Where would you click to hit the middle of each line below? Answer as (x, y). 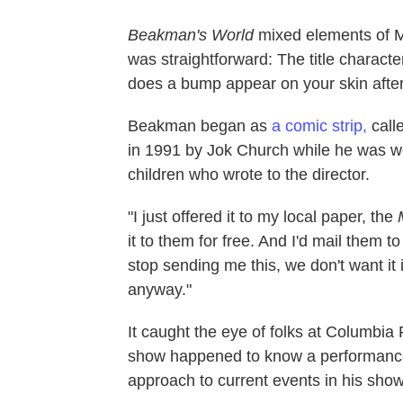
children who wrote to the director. (249, 174)
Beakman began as (200, 125)
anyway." (160, 289)
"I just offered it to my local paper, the (263, 216)
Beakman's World (193, 35)
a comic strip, (319, 125)
